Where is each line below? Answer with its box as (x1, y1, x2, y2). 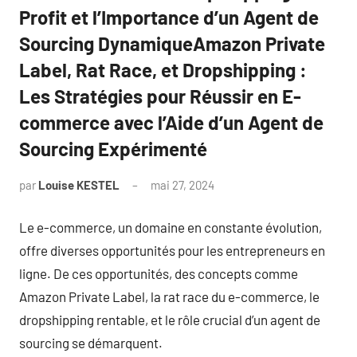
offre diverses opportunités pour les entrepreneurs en (19, 241, 325, 258)
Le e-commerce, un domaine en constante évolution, (19, 218, 322, 235)
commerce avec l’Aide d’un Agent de (19, 111, 324, 134)
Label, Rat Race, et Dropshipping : (19, 58, 307, 81)
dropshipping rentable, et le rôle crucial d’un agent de (19, 311, 320, 328)
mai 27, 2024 (151, 178, 214, 192)
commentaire (214, 198, 283, 213)
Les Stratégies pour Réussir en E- (19, 84, 301, 108)
